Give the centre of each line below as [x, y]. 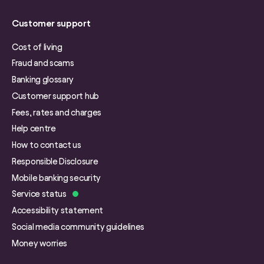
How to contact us [47, 145]
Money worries [40, 243]
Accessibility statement [58, 211]
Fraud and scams [43, 63]
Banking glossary [43, 80]
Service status [39, 194]
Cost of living [37, 47]
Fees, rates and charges [57, 112]
